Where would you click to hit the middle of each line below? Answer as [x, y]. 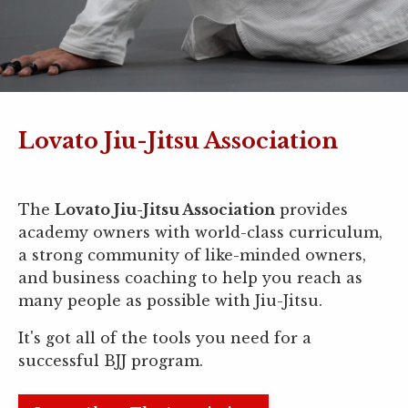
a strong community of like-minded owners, [192, 255]
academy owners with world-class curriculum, [200, 233]
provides [311, 210]
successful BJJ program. [111, 361]
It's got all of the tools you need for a [165, 338]
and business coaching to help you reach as [190, 278]
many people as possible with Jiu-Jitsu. [170, 301]
